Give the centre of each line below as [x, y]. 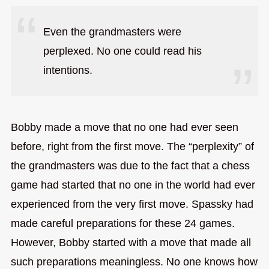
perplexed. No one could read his [122, 51]
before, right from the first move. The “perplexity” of [132, 146]
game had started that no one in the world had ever [133, 185]
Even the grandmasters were [112, 32]
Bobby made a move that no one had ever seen [124, 127]
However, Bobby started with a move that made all [131, 242]
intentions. [68, 70]
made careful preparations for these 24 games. [122, 223]
